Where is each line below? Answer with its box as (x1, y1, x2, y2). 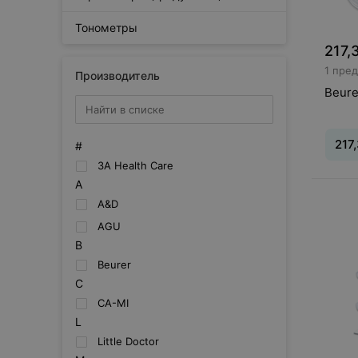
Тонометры (75, 21, 137, 34)
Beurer (97, 258, 131, 271)
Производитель (75, 69, 160, 82)
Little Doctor (97, 335, 159, 348)
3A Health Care (97, 159, 173, 172)
